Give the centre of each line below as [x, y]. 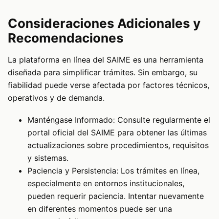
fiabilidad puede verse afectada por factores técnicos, [109, 85]
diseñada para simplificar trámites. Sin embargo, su [103, 73]
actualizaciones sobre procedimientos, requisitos [118, 145]
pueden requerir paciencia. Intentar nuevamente [116, 196]
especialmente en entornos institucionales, [106, 183]
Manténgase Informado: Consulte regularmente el [119, 120]
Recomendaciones [66, 38]
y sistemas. [48, 158]
